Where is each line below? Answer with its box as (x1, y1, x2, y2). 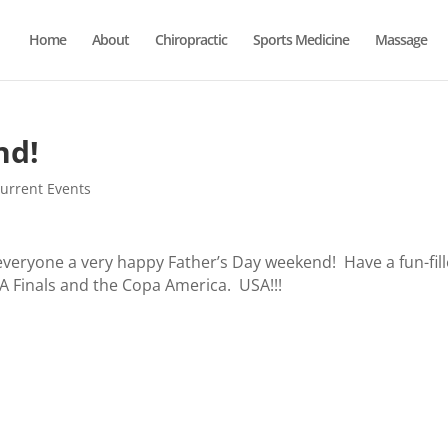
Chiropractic (154, 30, 227, 49)
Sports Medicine (252, 30, 349, 49)
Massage (374, 30, 427, 49)
